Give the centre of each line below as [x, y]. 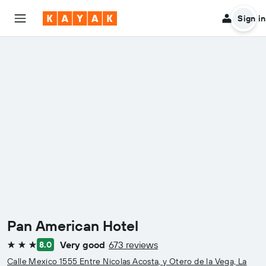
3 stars [20, 249]
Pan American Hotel [73, 226]
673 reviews [133, 245]
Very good [83, 245]
